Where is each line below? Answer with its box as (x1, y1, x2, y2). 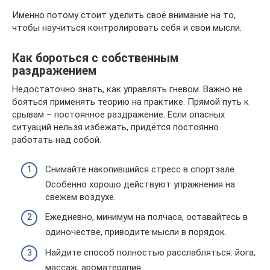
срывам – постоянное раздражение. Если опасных (12, 109, 225, 120)
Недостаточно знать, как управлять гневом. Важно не (12, 84, 242, 95)
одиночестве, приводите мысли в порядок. (45, 227, 227, 237)
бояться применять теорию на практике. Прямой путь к (12, 96, 249, 107)
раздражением (12, 64, 96, 78)
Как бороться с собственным (12, 51, 178, 66)
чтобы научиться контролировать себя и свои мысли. (12, 22, 242, 33)
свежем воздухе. (45, 191, 116, 202)
